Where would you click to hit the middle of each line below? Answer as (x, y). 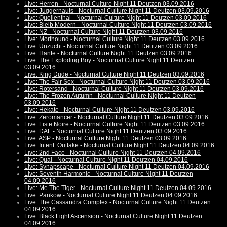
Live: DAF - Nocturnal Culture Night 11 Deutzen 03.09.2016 (106, 131)
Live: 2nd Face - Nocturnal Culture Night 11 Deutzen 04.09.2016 (112, 153)
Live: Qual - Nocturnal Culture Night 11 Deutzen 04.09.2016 (106, 160)
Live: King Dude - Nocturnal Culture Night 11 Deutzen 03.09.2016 (114, 75)
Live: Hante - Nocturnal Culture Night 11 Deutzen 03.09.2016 (108, 53)
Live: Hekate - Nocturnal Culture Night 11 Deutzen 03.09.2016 (109, 110)
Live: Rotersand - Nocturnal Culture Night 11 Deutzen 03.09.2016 (114, 89)
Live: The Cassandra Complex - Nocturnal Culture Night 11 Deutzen (118, 202)
